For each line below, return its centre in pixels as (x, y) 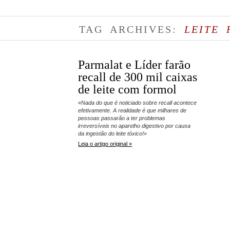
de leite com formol (128, 89)
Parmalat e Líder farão (135, 64)
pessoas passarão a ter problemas (122, 118)
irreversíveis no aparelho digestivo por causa (135, 126)
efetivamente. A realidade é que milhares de (132, 110)
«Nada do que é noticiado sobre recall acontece (138, 103)
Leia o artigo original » (105, 144)
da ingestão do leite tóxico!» (113, 133)
